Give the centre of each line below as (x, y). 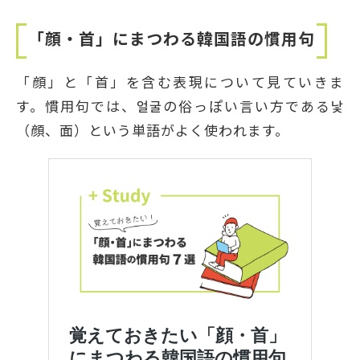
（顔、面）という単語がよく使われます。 (153, 129)
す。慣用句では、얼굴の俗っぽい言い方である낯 (180, 105)
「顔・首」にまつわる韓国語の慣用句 (172, 38)
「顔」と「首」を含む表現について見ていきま (180, 81)
